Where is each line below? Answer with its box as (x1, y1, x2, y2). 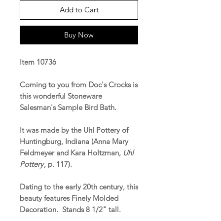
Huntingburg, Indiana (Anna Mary (20, 136, 128, 146)
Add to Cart (59, 4, 99, 14)
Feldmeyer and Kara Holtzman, (20, 147, 123, 157)
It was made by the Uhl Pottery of (20, 125, 128, 135)
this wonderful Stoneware (20, 91, 102, 101)
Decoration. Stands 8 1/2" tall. (20, 204, 121, 214)
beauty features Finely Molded (20, 193, 118, 203)
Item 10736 (20, 57, 56, 67)
